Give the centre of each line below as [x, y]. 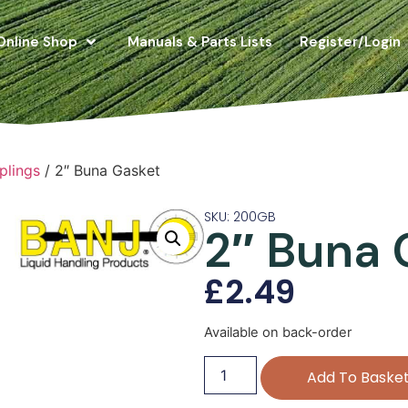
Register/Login [350, 41]
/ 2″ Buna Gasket [101, 171]
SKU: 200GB [240, 216]
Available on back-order [278, 333]
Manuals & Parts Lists [199, 41]
